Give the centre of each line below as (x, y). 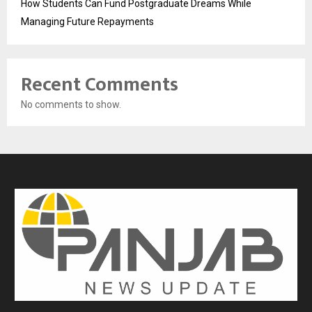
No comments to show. (71, 104)
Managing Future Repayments (87, 21)
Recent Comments (100, 84)
